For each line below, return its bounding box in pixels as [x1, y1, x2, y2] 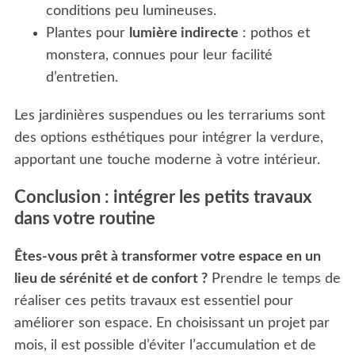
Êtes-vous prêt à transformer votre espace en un [13, 250, 321, 265]
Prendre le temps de [207, 272, 341, 287]
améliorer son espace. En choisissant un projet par [13, 316, 330, 331]
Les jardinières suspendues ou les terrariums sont [13, 109, 325, 124]
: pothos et [238, 26, 310, 41]
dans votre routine [13, 210, 155, 228]
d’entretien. [45, 71, 118, 86]
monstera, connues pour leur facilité [45, 48, 273, 63]
